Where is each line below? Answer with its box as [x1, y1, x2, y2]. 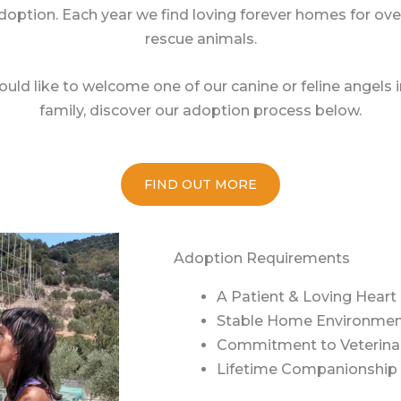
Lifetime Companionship [217, 361, 397, 379]
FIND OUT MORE [144, 176, 257, 193]
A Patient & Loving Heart [217, 288, 397, 306]
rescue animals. [144, 30, 257, 48]
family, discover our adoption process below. [39, 101, 362, 119]
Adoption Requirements [174, 250, 350, 268]
